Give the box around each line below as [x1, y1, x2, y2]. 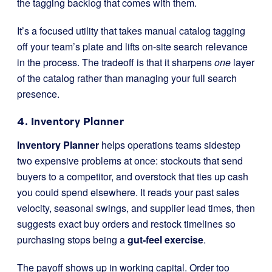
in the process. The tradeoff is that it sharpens [17, 55, 214, 69]
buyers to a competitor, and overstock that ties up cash [17, 169, 248, 183]
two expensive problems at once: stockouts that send [17, 153, 243, 168]
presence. [17, 86, 59, 101]
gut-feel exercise [127, 232, 203, 246]
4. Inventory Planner [17, 114, 124, 127]
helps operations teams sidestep [99, 137, 240, 152]
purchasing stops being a [17, 232, 127, 246]
